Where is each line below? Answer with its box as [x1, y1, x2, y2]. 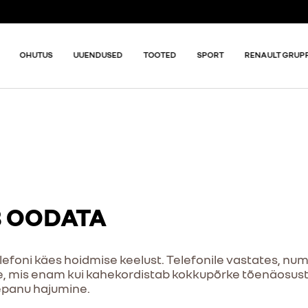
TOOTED [143, 49, 177, 60]
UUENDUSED [73, 49, 123, 60]
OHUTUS [19, 49, 53, 60]
